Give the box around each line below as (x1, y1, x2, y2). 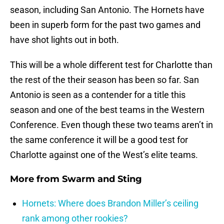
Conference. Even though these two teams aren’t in (10, 119, 213, 130)
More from (10, 173, 62, 185)
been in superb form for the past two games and (10, 19, 200, 30)
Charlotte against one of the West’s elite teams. (10, 149, 198, 160)
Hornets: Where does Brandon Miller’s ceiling (22, 198, 198, 209)
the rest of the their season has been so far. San (10, 74, 199, 85)
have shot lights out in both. (10, 34, 119, 45)
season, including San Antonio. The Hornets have (10, 4, 204, 15)
